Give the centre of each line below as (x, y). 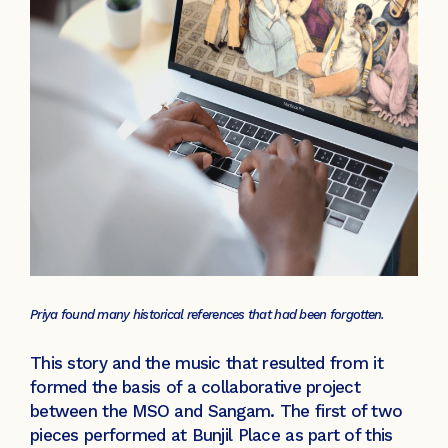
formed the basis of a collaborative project (195, 386)
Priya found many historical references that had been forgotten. (209, 315)
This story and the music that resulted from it (206, 362)
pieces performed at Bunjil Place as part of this (211, 434)
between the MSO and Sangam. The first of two (216, 410)
